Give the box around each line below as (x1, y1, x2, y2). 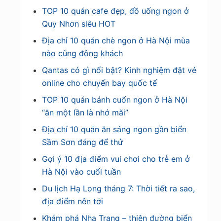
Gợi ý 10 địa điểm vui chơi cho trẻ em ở (42, 153, 190, 164)
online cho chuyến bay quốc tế (42, 77, 157, 88)
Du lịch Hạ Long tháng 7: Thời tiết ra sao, (42, 183, 195, 193)
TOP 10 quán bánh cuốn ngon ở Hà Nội (42, 94, 187, 105)
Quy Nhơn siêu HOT (42, 18, 115, 29)
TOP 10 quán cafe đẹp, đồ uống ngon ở (42, 5, 189, 16)
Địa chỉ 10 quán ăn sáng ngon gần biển (42, 124, 186, 134)
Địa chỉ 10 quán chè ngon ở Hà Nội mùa (42, 35, 190, 45)
